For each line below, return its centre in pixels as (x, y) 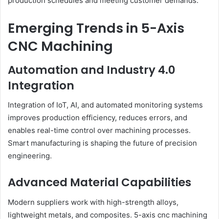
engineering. (30, 156)
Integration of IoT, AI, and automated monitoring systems (105, 105)
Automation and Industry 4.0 (92, 70)
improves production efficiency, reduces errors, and (98, 118)
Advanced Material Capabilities (99, 183)
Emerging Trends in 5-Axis (96, 28)
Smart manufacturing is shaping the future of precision (102, 143)
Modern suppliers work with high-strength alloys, (93, 202)
